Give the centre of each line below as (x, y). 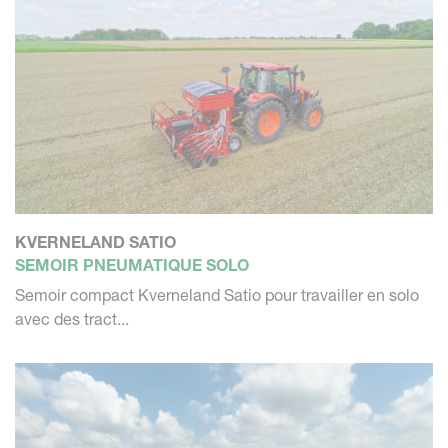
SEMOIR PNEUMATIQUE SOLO (132, 265)
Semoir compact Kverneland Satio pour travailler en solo (217, 295)
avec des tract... (72, 319)
